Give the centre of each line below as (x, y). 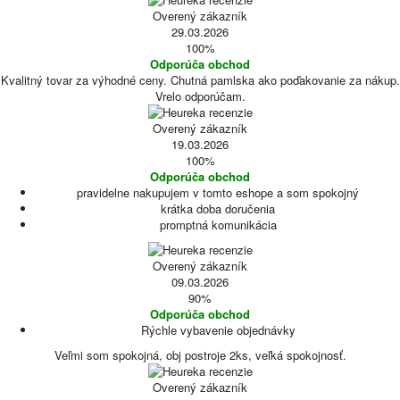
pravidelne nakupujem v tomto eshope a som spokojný (218, 192)
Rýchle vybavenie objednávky (218, 330)
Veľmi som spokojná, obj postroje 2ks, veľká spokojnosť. (200, 355)
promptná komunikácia (218, 225)
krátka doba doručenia (218, 208)
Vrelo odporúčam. (200, 96)
